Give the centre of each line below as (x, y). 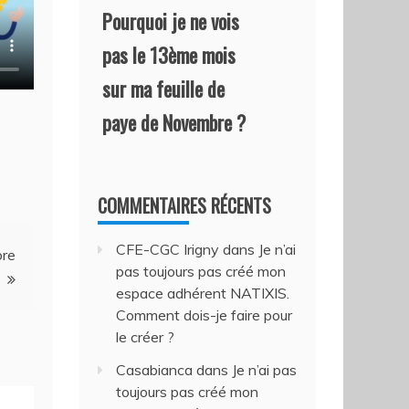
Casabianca (155, 370)
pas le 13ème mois (169, 55)
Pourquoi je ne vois (171, 21)
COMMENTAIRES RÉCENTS (185, 205)
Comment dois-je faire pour (204, 315)
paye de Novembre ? (174, 122)
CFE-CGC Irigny (168, 249)
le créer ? (146, 337)
